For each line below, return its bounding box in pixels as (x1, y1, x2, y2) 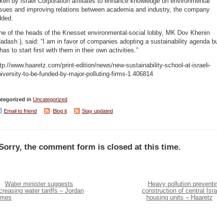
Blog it (53, 108, 67, 114)
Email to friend (4, 108, 37, 114)
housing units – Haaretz (146, 194, 213, 201)
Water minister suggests (5, 181, 73, 188)
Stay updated (82, 108, 113, 114)
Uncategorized (33, 96, 67, 103)
